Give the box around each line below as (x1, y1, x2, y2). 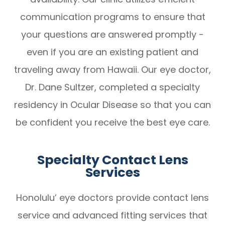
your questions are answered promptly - (21, 28, 204, 41)
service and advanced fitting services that (18, 209, 207, 222)
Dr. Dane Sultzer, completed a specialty (25, 81, 200, 94)
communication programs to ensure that (20, 11, 205, 24)
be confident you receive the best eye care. (15, 116, 210, 129)
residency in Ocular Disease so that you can (14, 98, 211, 111)
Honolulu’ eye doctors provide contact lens (16, 191, 209, 204)
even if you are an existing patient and (27, 46, 198, 59)
